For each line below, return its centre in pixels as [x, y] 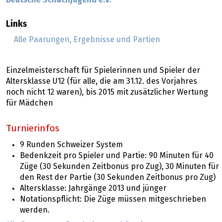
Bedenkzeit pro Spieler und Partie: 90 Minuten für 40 [117, 155]
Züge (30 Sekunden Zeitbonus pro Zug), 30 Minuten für [119, 166]
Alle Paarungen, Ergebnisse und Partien [87, 40]
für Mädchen [29, 103]
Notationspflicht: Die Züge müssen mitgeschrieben [113, 199]
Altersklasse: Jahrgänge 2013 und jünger [93, 188]
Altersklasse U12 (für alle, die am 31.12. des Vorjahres [102, 82]
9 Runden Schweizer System [71, 144]
